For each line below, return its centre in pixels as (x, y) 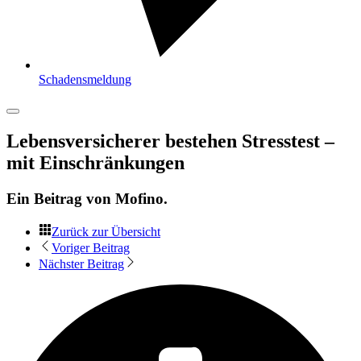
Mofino (139, 198)
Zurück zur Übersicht (106, 231)
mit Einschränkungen (95, 162)
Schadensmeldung (85, 79)
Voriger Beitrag (91, 247)
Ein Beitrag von (61, 198)
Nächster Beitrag (81, 263)
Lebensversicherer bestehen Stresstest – (170, 141)
